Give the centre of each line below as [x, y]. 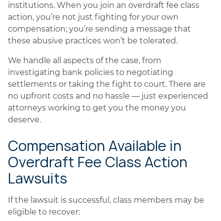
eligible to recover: [44, 212]
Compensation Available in [95, 146]
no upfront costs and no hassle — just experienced [108, 96]
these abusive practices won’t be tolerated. [93, 41]
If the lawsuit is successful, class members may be [106, 200]
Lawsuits [37, 178]
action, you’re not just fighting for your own [93, 17]
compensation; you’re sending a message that [99, 29]
